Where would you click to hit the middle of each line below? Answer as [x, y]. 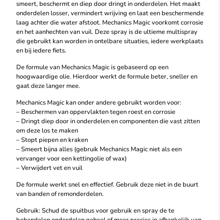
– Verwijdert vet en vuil [49, 168]
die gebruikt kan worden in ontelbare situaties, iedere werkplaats [110, 41]
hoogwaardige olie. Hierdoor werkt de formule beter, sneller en [107, 77]
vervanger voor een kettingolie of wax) [71, 159]
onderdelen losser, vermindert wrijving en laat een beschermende [110, 13]
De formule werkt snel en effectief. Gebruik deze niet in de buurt [107, 185]
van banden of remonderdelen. [60, 194]
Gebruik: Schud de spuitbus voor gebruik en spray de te [95, 211]
